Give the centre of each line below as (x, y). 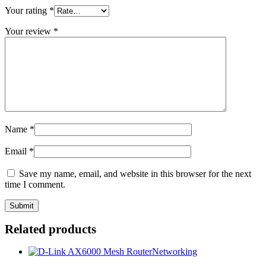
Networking (175, 252)
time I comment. (35, 184)
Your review (29, 31)
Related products (50, 229)
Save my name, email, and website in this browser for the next (135, 173)
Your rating (27, 10)
